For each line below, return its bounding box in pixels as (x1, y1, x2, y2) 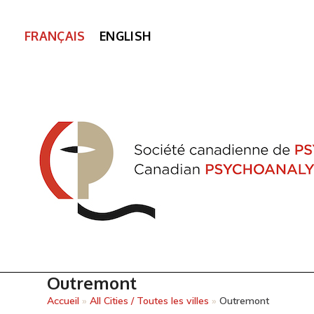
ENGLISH (99, 27, 152, 43)
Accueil (47, 294, 80, 307)
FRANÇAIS (25, 27, 86, 43)
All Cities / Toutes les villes (90, 294, 210, 307)
